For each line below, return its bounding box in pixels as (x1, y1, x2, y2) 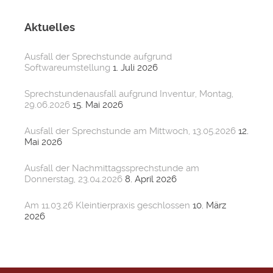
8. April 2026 (125, 173, 177, 185)
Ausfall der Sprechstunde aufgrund (24, 51, 172, 62)
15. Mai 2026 (73, 99, 123, 110)
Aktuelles (24, 20, 75, 34)
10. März (193, 199, 226, 211)
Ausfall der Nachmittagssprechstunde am (24, 162, 199, 174)
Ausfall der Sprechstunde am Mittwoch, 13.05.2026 (24, 125, 236, 136)
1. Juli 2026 (113, 62, 158, 73)
